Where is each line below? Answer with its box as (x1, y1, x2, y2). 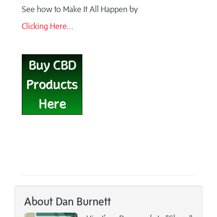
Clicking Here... (22, 21, 74, 31)
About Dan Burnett (24, 194, 111, 208)
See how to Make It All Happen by (22, 4, 138, 14)
